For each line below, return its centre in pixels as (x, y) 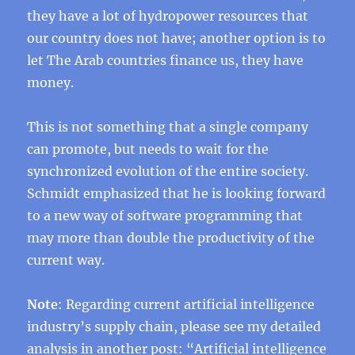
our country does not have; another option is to (177, 38)
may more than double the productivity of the (171, 238)
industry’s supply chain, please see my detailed (174, 326)
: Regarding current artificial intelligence (187, 304)
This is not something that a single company (168, 127)
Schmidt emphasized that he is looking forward (177, 193)
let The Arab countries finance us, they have (166, 60)
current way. (66, 260)
